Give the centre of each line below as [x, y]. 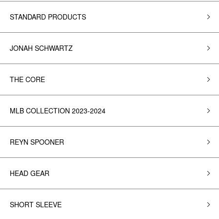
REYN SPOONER [37, 142]
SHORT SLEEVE [36, 204]
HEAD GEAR [30, 173]
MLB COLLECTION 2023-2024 [58, 110]
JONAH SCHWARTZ [41, 48]
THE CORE [27, 79]
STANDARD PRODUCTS [48, 17]
